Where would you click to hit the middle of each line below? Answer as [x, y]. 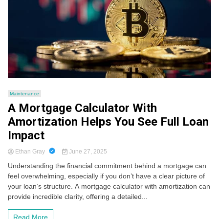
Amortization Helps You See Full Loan [108, 122]
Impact [26, 136]
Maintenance [24, 94]
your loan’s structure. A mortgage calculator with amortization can [109, 186]
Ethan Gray [30, 152]
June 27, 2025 [87, 152]
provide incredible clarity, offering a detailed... [78, 197]
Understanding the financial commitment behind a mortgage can [107, 166]
